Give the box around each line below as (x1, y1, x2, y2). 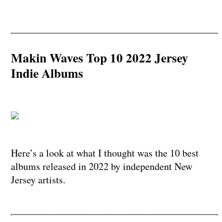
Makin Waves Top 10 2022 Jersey (10, 48, 188, 67)
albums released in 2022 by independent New (10, 159, 192, 173)
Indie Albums (10, 63, 83, 82)
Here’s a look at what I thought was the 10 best (10, 146, 199, 160)
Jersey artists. (10, 172, 65, 186)
